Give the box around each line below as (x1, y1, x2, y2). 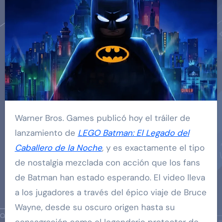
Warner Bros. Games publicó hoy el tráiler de (14, 112, 22, 123)
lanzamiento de (14, 127, 78, 138)
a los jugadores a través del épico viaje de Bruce (14, 186, 207, 198)
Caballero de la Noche (14, 142, 102, 153)
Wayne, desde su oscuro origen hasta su (14, 201, 175, 213)
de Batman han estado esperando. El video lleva (14, 171, 205, 183)
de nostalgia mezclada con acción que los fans (14, 157, 200, 168)
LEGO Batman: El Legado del (77, 127, 189, 138)
